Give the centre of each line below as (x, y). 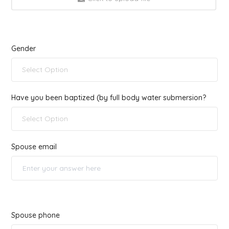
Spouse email (34, 147)
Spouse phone (36, 215)
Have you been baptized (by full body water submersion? (109, 98)
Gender (24, 49)
